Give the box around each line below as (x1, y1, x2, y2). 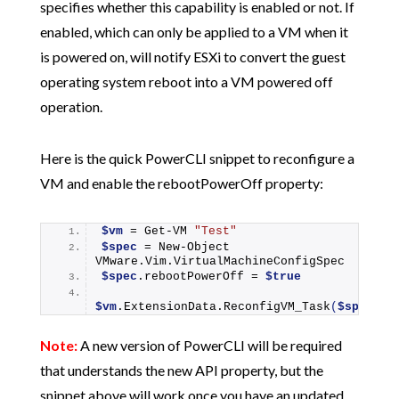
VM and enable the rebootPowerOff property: (39, 175, 323, 191)
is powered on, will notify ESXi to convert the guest (39, 48, 346, 65)
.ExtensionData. (116, 300, 224, 313)
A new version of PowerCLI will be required (79, 337, 342, 354)
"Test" (193, 224, 237, 238)
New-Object (158, 240, 230, 254)
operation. (39, 98, 102, 115)
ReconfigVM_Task (223, 300, 330, 313)
